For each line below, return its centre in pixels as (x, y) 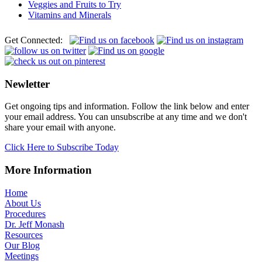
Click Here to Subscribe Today (62, 147)
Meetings (22, 256)
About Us (23, 203)
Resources (24, 235)
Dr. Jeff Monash (35, 224)
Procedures (25, 213)
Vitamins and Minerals (70, 15)
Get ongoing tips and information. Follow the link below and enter (127, 106)
